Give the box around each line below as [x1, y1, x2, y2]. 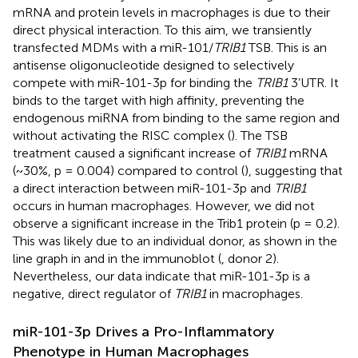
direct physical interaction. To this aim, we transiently [13, 22, 312, 38]
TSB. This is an [245, 39, 327, 55]
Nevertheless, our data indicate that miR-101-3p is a [13, 268, 310, 284]
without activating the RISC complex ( [13, 127, 231, 143]
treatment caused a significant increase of [13, 145, 254, 161]
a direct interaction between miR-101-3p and [13, 180, 274, 196]
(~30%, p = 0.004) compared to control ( [13, 162, 245, 178]
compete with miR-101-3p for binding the [13, 74, 256, 90]
